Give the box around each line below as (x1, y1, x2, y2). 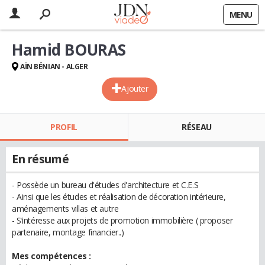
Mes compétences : (12, 250, 91, 261)
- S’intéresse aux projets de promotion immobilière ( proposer (12, 215, 233, 226)
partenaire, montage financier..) (12, 227, 124, 238)
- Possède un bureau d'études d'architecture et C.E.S (12, 179, 199, 190)
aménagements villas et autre (12, 203, 119, 214)
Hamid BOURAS (12, 39, 126, 60)
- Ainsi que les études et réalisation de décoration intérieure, (12, 191, 226, 202)
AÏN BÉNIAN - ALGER (20, 62, 88, 72)
